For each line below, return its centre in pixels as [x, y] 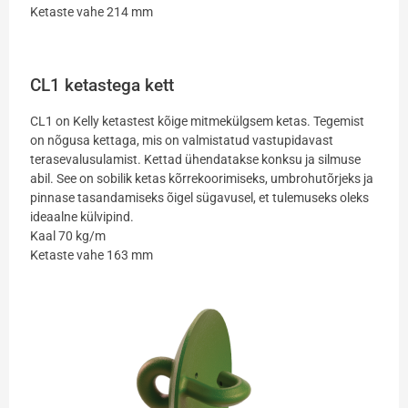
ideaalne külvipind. [82, 217]
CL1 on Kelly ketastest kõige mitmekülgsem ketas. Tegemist [197, 122]
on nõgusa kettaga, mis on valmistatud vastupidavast [181, 141]
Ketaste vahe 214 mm [91, 12]
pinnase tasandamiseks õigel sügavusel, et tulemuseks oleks [199, 198]
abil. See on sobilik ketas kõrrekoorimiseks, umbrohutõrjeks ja [201, 179]
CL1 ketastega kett [102, 86]
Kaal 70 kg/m [67, 236]
